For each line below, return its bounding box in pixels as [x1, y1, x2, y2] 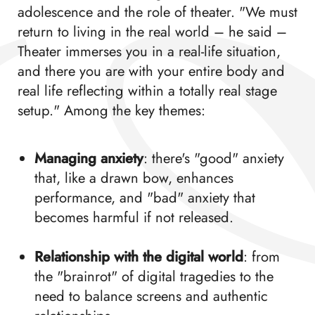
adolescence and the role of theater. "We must [17, 1, 297, 23]
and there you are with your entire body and [17, 60, 285, 82]
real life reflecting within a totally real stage [17, 80, 277, 102]
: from [243, 246, 280, 268]
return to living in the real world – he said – [17, 21, 287, 43]
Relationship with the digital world [34, 246, 243, 268]
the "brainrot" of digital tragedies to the [34, 266, 274, 288]
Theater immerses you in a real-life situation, [17, 41, 281, 63]
